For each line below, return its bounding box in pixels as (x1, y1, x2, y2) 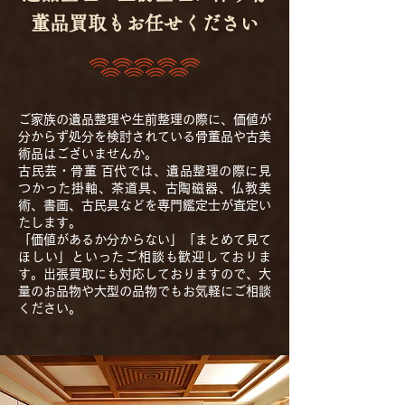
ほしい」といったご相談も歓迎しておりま (18, 250, 271, 263)
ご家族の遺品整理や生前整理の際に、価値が (18, 113, 271, 126)
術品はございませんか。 (18, 147, 157, 160)
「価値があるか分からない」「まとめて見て (18, 233, 271, 246)
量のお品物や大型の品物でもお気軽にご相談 (18, 285, 271, 297)
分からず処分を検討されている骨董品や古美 (18, 130, 271, 143)
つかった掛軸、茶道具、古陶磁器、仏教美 (18, 182, 271, 194)
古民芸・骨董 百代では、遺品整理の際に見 (18, 165, 271, 177)
